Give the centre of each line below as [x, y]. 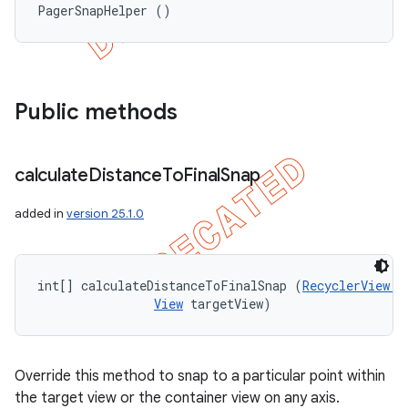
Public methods [96, 112]
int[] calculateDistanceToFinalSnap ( [170, 286]
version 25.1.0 [105, 214]
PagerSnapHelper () [104, 10]
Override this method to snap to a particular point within [200, 376]
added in [41, 214]
